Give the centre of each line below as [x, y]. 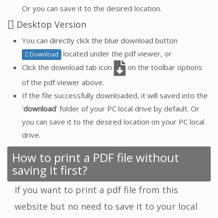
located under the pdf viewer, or [117, 54]
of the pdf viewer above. [63, 82]
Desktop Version [50, 24]
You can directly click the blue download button [100, 41]
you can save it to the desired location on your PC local [113, 122]
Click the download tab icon [68, 67]
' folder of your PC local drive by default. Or [128, 109]
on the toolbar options [164, 67]
